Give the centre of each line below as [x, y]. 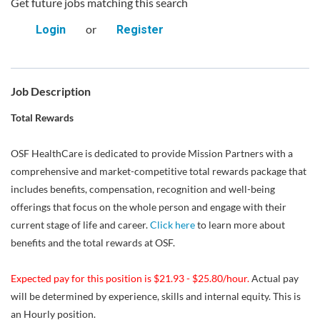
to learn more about [240, 225]
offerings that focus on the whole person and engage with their [149, 207]
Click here [172, 225]
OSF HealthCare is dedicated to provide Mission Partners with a [152, 153]
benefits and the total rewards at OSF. [93, 242]
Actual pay [274, 278]
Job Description [51, 91]
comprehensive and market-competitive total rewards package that [159, 171]
